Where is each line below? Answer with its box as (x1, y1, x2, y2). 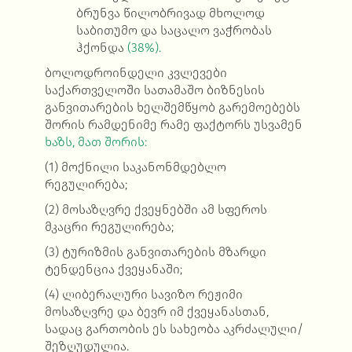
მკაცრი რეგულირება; (44, 219, 174, 235)
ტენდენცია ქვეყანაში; (44, 262, 182, 277)
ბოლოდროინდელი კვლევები (44, 65, 227, 81)
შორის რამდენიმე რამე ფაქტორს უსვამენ (44, 117, 302, 133)
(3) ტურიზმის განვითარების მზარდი (44, 244, 266, 260)
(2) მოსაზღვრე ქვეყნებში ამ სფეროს (44, 202, 267, 218)
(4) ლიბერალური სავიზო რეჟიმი (44, 287, 243, 302)
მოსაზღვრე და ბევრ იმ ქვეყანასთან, (44, 304, 269, 320)
